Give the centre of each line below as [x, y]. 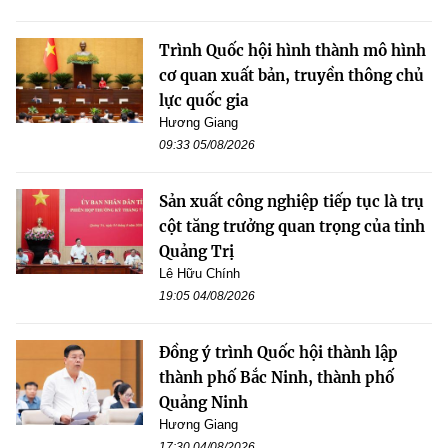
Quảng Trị [196, 252]
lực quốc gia [203, 101]
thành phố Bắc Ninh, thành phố [276, 378]
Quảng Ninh [203, 403]
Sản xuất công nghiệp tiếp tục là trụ [291, 202]
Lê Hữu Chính [199, 274]
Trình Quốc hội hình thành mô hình [292, 51]
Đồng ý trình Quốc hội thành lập [278, 353]
